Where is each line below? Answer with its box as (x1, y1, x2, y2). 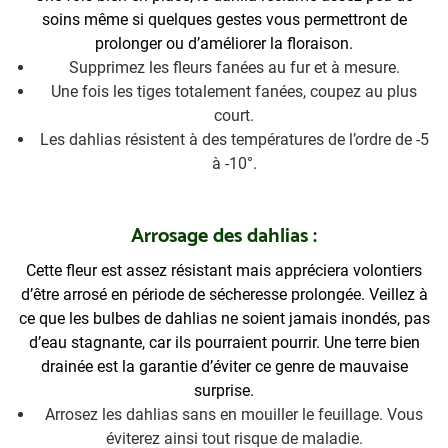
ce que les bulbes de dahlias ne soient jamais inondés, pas (18, 309, 430, 329)
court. (214, 106, 254, 126)
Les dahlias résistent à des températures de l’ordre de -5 (39, 130, 429, 150)
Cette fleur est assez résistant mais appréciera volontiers (26, 261, 422, 281)
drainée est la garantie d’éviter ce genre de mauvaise (40, 357, 408, 377)
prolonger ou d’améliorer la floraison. (95, 34, 353, 54)
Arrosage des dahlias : (131, 219, 317, 253)
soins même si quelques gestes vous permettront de (41, 10, 407, 30)
